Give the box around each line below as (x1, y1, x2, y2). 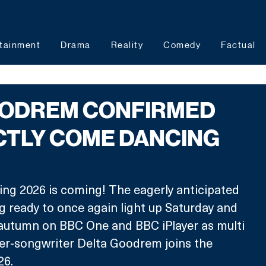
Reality (110, 40, 143, 50)
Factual (221, 40, 256, 50)
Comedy (163, 40, 201, 50)
